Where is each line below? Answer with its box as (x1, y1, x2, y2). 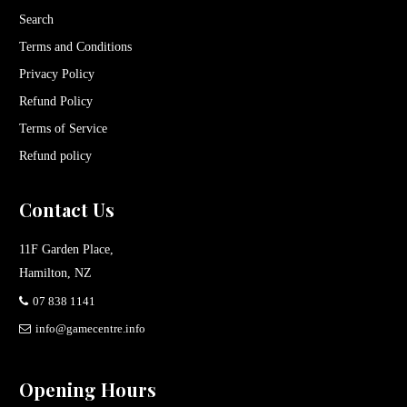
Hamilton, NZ (18, 265, 92, 280)
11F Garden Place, (18, 242, 114, 256)
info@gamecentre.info (35, 321, 145, 335)
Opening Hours (18, 376, 156, 402)
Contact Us (18, 196, 114, 222)
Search (18, 12, 54, 26)
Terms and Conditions (18, 39, 132, 54)
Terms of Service (18, 121, 107, 135)
